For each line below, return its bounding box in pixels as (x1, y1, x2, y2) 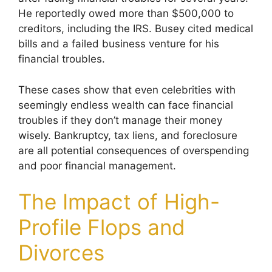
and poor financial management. (18, 159, 176, 172)
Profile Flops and (18, 214, 185, 240)
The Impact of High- (18, 189, 220, 214)
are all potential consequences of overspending (18, 144, 249, 157)
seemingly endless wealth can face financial (18, 98, 233, 111)
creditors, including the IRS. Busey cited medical (18, 22, 253, 35)
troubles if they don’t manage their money (18, 114, 222, 126)
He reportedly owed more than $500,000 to (18, 7, 234, 19)
